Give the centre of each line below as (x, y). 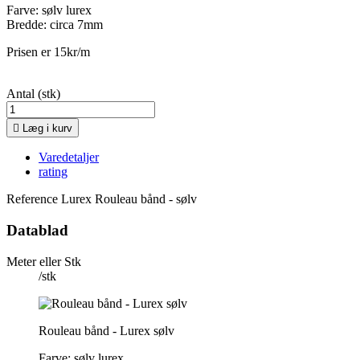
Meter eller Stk (44, 261)
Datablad (37, 230)
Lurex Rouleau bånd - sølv (129, 199)
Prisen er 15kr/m (50, 52)
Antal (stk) (33, 94)
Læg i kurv (47, 129)
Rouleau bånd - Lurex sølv (108, 330)
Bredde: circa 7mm (55, 25)
